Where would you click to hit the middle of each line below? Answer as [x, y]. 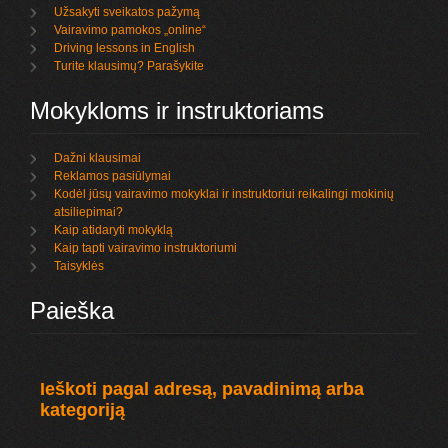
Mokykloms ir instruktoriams [177, 110]
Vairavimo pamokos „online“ [130, 30]
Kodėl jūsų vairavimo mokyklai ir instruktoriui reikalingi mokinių [224, 194]
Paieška [72, 310]
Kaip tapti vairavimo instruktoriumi [146, 248]
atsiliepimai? [89, 212]
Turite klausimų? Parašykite [129, 66]
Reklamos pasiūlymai [113, 176]
